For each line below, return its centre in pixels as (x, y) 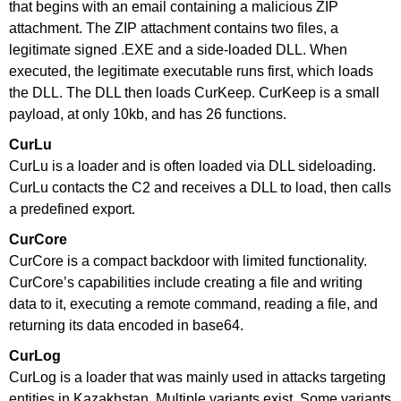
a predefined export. (72, 209)
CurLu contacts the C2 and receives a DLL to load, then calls (200, 187)
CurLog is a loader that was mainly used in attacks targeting (197, 377)
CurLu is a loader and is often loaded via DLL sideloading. (192, 166)
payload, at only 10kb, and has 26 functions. (148, 114)
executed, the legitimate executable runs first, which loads (191, 71)
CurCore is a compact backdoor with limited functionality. (188, 260)
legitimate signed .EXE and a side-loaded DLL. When (178, 49)
